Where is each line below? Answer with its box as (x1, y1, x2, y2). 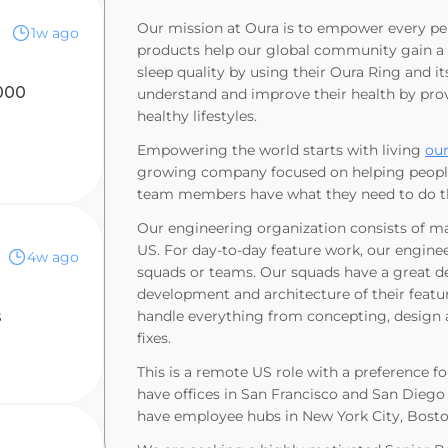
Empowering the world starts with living (137, 141, 425, 159)
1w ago (31, 24, 79, 42)
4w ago (27, 248, 79, 266)
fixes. (137, 329, 171, 347)
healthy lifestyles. (137, 107, 257, 125)
